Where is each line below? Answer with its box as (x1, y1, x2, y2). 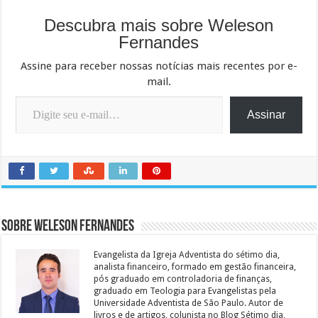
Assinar (246, 109, 285, 121)
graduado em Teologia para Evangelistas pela (94, 286, 277, 297)
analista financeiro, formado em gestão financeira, (94, 262, 297, 273)
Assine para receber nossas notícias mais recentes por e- (20, 60, 297, 73)
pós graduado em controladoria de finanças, (94, 274, 273, 285)
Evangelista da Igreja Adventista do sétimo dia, (94, 250, 280, 261)
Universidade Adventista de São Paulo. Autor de (94, 298, 284, 309)
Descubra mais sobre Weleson (44, 16, 274, 35)
